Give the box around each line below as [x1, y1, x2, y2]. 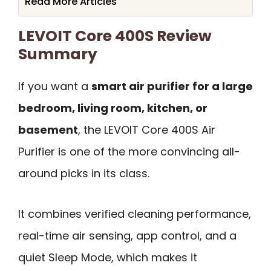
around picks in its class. [18, 166, 149, 181]
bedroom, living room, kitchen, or [18, 100, 207, 116]
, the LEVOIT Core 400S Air [78, 122, 215, 138]
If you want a [18, 79, 91, 94]
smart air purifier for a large [91, 79, 253, 94]
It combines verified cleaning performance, [18, 206, 251, 221]
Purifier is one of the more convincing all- [18, 144, 240, 160]
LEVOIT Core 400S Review [18, 25, 212, 47]
